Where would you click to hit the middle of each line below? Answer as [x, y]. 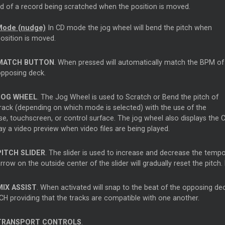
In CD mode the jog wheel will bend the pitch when [129, 28]
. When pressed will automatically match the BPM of [139, 63]
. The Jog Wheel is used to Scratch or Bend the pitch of [128, 97]
